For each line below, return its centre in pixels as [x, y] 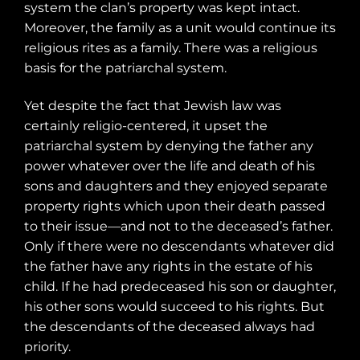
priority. [47, 347]
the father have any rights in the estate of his [168, 267]
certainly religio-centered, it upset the [146, 126]
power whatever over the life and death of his [170, 166]
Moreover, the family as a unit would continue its [180, 28]
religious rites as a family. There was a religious [171, 48]
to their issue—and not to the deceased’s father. [178, 227]
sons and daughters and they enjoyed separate [176, 186]
